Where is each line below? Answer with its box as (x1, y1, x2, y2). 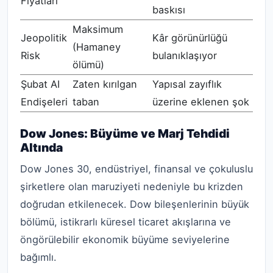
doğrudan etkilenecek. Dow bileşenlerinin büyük (20, 198, 249, 211)
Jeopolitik (21, 31, 67, 44)
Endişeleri (21, 95, 68, 108)
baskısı (152, 3, 185, 16)
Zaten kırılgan (73, 77, 137, 90)
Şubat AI (21, 77, 60, 90)
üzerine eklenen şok (152, 95, 249, 108)
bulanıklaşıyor (152, 49, 217, 62)
